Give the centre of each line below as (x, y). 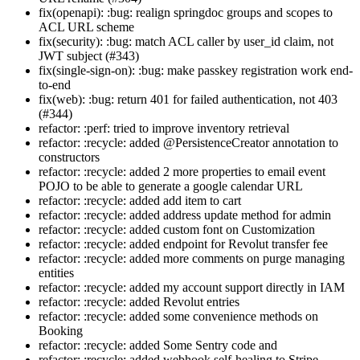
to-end (55, 85)
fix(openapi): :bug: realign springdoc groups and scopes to (186, 13)
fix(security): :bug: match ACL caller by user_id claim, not (186, 42)
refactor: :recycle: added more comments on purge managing (192, 259)
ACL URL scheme (86, 27)
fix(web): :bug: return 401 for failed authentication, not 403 (188, 100)
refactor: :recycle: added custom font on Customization (177, 230)
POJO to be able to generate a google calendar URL (171, 186)
